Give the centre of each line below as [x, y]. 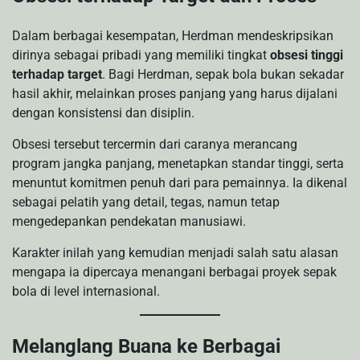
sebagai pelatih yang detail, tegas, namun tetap [146, 202]
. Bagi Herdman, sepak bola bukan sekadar [223, 75]
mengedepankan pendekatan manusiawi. [129, 222]
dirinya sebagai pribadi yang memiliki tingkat [141, 55]
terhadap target [57, 75]
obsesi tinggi [307, 55]
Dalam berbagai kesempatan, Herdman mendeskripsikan [173, 36]
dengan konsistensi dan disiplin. [103, 113]
